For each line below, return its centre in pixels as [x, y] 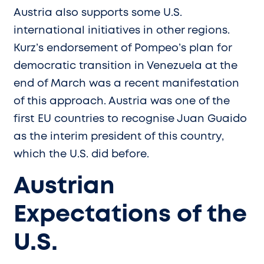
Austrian [64, 187]
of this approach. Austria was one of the [122, 101]
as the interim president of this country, [119, 136]
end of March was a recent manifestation [126, 83]
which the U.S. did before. [81, 154]
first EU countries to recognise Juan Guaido [130, 119]
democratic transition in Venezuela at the [126, 66]
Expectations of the [130, 215]
